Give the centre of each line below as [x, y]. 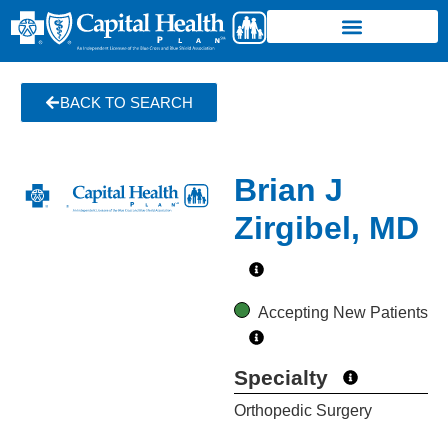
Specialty [281, 378]
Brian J [288, 190]
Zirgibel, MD [326, 228]
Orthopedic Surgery [303, 411]
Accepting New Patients [341, 313]
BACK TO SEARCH [126, 103]
